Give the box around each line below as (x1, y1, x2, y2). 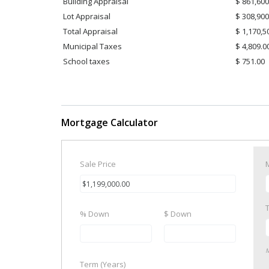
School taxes (63, 56, 110, 67)
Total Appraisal (63, 26, 118, 37)
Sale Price (80, 159, 116, 169)
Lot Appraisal (63, 11, 110, 22)
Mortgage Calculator (61, 116, 158, 129)
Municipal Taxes (63, 41, 122, 52)
